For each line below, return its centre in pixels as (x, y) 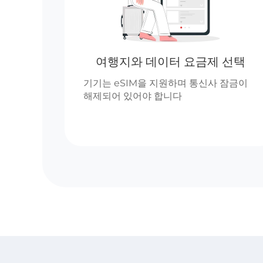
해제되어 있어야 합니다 (133, 96)
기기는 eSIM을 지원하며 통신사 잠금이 (166, 83)
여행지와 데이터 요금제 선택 (170, 62)
